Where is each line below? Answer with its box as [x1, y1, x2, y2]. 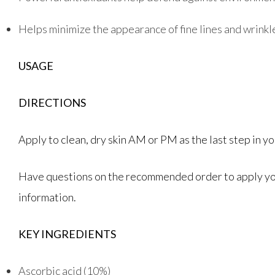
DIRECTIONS [18, 96, 86, 109]
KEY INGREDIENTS [18, 227, 116, 241]
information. [18, 190, 76, 204]
